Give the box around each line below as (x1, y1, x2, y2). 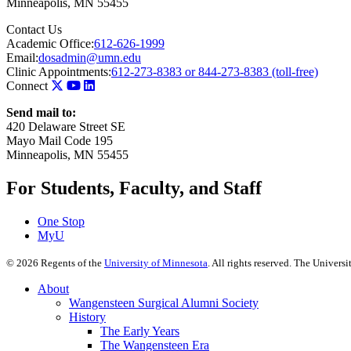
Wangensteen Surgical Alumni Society (69, 296, 259, 310)
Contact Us (6, 23, 62, 37)
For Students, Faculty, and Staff (6, 178, 262, 199)
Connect (6, 79, 48, 93)
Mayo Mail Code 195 (6, 134, 113, 148)
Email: (6, 51, 38, 65)
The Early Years (100, 324, 179, 338)
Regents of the (38, 257, 104, 270)
